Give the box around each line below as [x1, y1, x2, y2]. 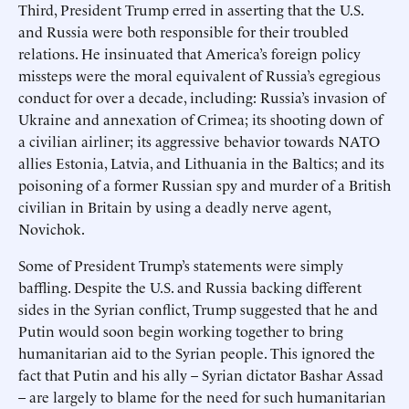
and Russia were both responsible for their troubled [18, 21, 349, 41]
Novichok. [18, 218, 85, 238]
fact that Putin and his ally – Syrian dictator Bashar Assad [18, 364, 383, 384]
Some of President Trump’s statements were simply [18, 255, 343, 275]
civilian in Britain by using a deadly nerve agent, [18, 196, 330, 216]
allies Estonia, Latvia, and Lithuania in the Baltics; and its [18, 152, 384, 173]
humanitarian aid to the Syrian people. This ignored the [18, 342, 375, 362]
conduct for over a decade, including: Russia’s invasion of [18, 87, 385, 107]
